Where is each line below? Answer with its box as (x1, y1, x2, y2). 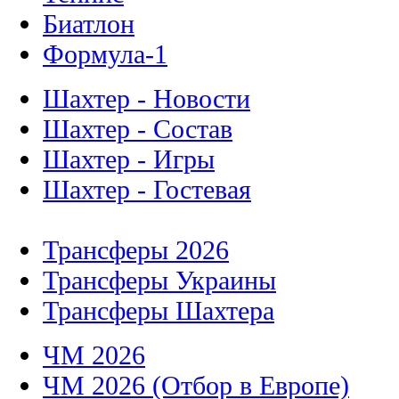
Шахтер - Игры (43, 144, 215, 175)
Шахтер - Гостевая (43, 175, 251, 205)
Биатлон (43, 9, 134, 39)
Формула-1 (43, 39, 167, 69)
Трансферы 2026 (43, 235, 229, 265)
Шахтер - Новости (43, 84, 250, 114)
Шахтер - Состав (43, 114, 232, 144)
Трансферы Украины (43, 265, 276, 296)
